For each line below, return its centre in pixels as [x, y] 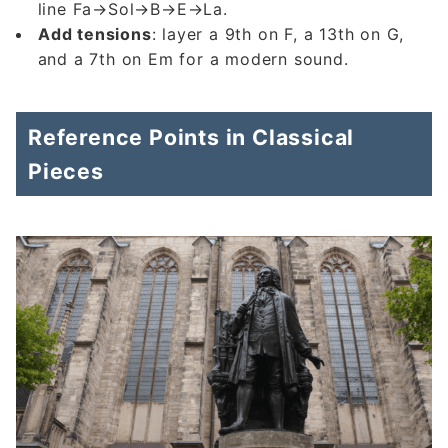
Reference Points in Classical [191, 137]
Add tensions [95, 34]
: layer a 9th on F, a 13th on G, [278, 34]
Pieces [66, 171]
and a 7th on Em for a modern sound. [193, 59]
